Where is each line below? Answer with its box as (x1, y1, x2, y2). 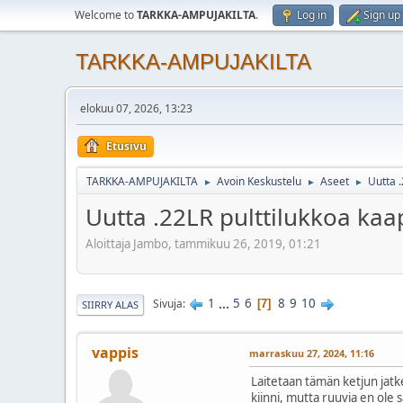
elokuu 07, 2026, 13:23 (80, 101, 193, 116)
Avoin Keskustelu (217, 174, 301, 189)
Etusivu (106, 139, 147, 154)
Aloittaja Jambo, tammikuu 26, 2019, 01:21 (85, 235, 321, 252)
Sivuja (153, 296, 183, 312)
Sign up (363, 7, 400, 22)
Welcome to (75, 7, 137, 22)
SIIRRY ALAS (82, 297, 139, 311)
